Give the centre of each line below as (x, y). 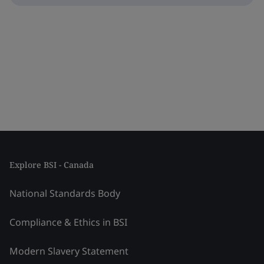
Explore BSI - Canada (52, 165)
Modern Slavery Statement (69, 251)
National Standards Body (65, 193)
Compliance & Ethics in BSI (68, 222)
